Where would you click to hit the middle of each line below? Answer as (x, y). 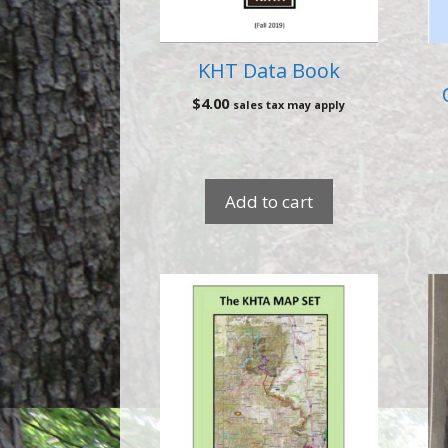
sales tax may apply (289, 105)
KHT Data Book (268, 71)
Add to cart (268, 202)
